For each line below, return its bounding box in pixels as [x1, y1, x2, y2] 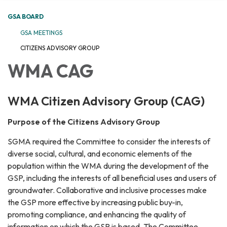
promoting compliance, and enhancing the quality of [8, 209, 186, 220]
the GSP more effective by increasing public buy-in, [8, 197, 183, 208]
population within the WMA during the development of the [8, 161, 209, 171]
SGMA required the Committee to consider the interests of [8, 136, 210, 147]
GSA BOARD [8, 13, 44, 21]
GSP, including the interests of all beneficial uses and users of [8, 173, 216, 183]
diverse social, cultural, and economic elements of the [8, 148, 192, 159]
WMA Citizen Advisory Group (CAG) [8, 93, 205, 109]
